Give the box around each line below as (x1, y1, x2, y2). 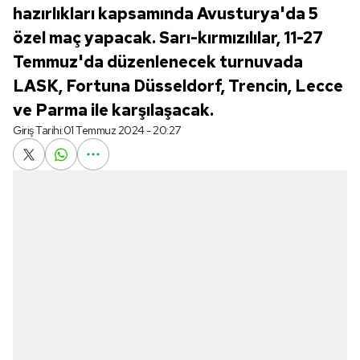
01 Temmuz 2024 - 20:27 (63, 123, 181, 137)
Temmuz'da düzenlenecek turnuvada (13, 51, 303, 72)
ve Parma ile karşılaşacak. (13, 100, 214, 121)
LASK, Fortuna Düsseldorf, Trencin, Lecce (13, 76, 343, 96)
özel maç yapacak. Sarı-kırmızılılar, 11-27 (13, 27, 323, 48)
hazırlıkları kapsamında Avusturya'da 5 (13, 3, 318, 24)
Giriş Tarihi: (13, 123, 63, 137)
